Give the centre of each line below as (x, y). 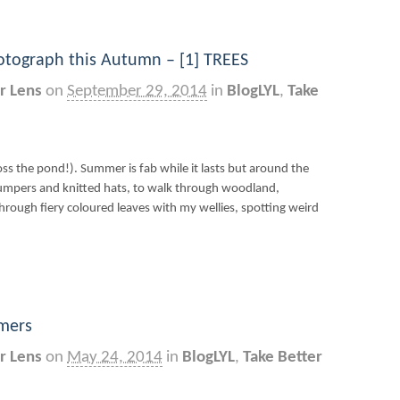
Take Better (283, 358)
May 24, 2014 (115, 358)
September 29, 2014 (137, 91)
